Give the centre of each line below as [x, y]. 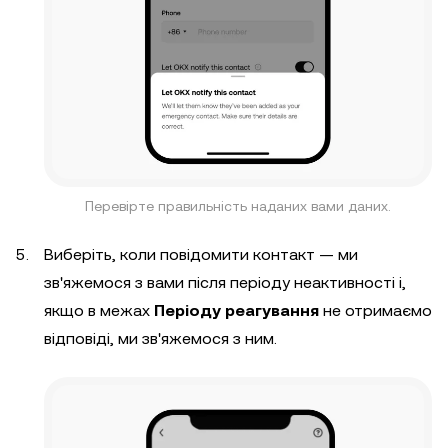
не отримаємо [375, 310]
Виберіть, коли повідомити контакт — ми [201, 254]
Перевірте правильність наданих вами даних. [238, 205]
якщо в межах [99, 310]
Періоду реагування [236, 310]
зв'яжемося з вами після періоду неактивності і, [225, 282]
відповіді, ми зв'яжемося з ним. [160, 338]
